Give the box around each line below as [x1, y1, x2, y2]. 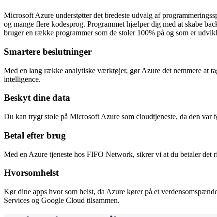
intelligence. [4, 75, 41, 83]
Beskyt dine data [4, 93, 70, 103]
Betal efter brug [4, 130, 66, 140]
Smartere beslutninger [4, 46, 92, 57]
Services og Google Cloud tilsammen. [4, 196, 120, 204]
